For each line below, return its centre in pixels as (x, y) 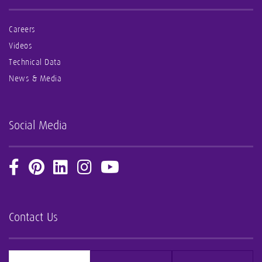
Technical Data (35, 63)
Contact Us (33, 217)
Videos (20, 46)
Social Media (38, 126)
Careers (22, 30)
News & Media (35, 79)
